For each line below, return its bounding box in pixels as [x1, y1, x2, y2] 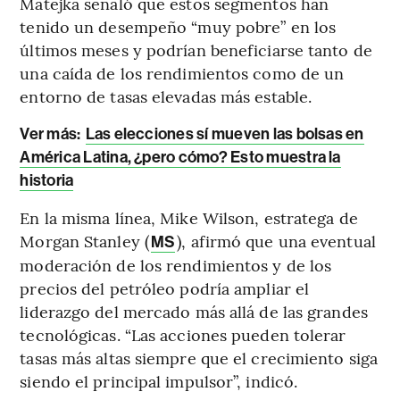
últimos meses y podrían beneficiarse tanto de [20, 38, 372, 61]
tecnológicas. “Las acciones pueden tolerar [20, 323, 346, 346]
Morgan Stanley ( [20, 229, 149, 252]
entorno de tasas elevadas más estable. [20, 85, 312, 107]
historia [20, 171, 74, 190]
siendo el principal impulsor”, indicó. [20, 370, 298, 392]
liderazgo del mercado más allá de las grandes [20, 300, 368, 322]
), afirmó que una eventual [177, 229, 376, 252]
